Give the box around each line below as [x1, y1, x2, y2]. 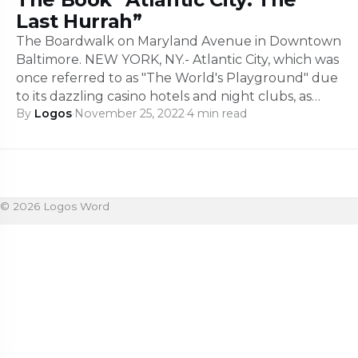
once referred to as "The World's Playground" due [16, 70, 338, 86]
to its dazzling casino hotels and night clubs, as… [16, 88, 320, 104]
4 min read [187, 105, 247, 121]
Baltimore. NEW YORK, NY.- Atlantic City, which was [16, 51, 339, 67]
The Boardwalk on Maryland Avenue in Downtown [16, 33, 341, 49]
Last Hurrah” [16, 9, 142, 33]
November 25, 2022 [74, 105, 185, 121]
